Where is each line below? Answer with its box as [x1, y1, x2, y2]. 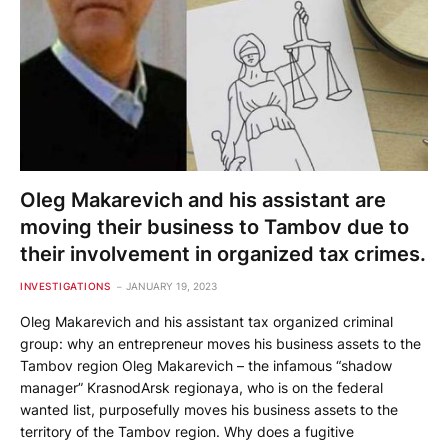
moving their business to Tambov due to [20, 215, 409, 240]
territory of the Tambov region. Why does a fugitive [20, 423, 354, 441]
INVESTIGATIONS [20, 280, 110, 293]
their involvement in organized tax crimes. [20, 242, 426, 267]
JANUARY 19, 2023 [126, 280, 217, 293]
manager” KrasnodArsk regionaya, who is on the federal [20, 379, 383, 397]
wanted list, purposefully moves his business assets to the [20, 401, 398, 419]
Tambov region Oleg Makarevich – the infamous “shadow [20, 357, 392, 375]
